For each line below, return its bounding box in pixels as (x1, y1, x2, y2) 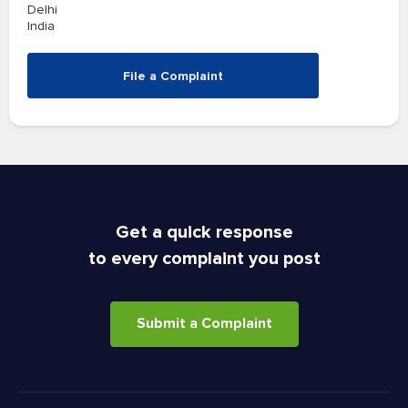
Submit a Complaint (136, 314, 272, 332)
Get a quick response (115, 221, 293, 243)
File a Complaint (123, 68, 223, 84)
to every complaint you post (87, 248, 321, 270)
